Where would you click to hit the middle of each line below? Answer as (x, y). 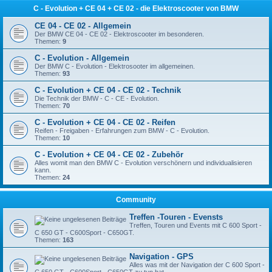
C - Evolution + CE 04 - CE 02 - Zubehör (109, 155)
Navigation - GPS (161, 257)
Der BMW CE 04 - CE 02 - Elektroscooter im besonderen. (119, 34)
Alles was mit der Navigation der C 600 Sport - (197, 265)
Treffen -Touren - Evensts (176, 217)
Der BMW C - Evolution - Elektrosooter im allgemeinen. (115, 66)
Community (136, 200)
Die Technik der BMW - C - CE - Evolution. (97, 98)
